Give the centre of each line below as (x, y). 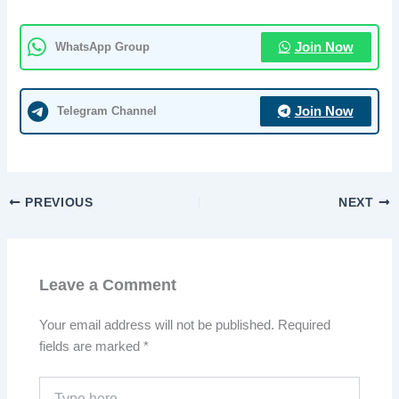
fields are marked (92, 346)
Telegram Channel (107, 111)
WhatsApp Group (103, 47)
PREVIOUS (57, 203)
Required (305, 325)
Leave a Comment (108, 284)
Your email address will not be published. (157, 325)
